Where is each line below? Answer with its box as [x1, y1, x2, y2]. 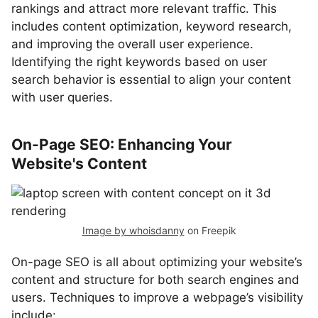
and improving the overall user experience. [11, 37, 253, 51]
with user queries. [11, 90, 113, 104]
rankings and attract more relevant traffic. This [11, 1, 277, 16]
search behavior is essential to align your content [11, 72, 291, 87]
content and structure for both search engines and [11, 273, 300, 287]
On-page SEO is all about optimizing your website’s [11, 255, 302, 269]
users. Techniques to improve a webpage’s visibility [11, 290, 303, 305]
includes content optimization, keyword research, [11, 19, 292, 33]
